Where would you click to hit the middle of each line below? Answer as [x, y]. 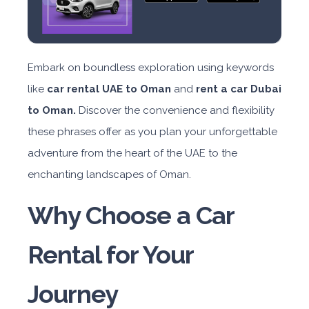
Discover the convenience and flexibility [175, 111]
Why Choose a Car [131, 216]
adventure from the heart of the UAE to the [132, 153]
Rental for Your [110, 255]
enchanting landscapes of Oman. [109, 175]
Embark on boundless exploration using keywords [151, 68]
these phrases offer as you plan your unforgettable [152, 132]
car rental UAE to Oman [109, 89]
